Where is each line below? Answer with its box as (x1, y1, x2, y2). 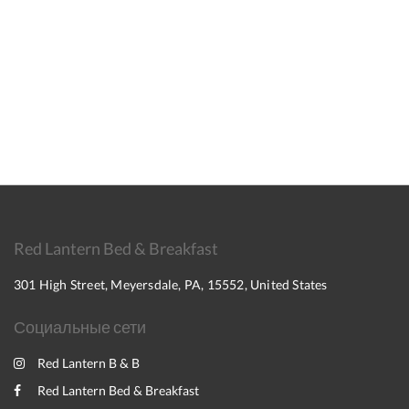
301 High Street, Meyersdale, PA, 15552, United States (14, 277, 328, 292)
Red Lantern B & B (37, 355, 140, 371)
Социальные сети (14, 317, 146, 337)
